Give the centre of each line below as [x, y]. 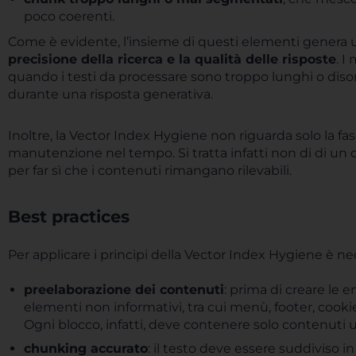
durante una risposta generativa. [110, 94]
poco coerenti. [69, 16]
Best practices [71, 217]
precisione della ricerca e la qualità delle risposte [172, 59]
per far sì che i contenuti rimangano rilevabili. [150, 170]
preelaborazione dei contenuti [124, 290]
